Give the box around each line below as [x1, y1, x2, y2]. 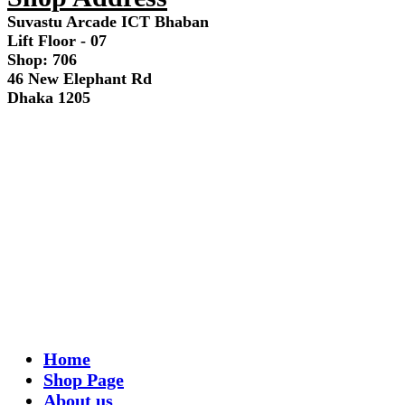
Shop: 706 [7, 50, 77, 69]
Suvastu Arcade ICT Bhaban [7, 12, 209, 31]
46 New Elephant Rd [7, 69, 152, 88]
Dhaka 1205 [7, 88, 90, 107]
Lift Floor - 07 [7, 31, 107, 50]
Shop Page [43, 369, 124, 390]
